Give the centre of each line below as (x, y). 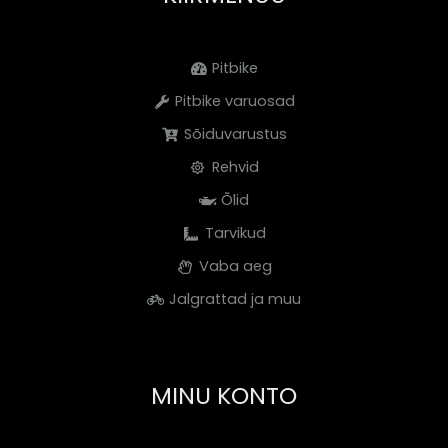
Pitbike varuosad (235, 101)
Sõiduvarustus (235, 134)
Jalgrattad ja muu (235, 299)
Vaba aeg (235, 266)
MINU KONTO (224, 395)
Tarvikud (235, 233)
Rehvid (235, 167)
